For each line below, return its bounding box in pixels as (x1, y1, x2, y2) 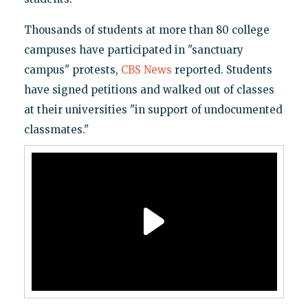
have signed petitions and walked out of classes (23, 82, 274, 96)
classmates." (23, 122, 89, 136)
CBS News (120, 63, 172, 76)
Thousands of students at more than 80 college (23, 23, 269, 36)
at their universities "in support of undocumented (23, 102, 283, 116)
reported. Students (171, 63, 272, 76)
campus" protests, (23, 63, 121, 76)
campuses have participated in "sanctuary (23, 43, 243, 56)
